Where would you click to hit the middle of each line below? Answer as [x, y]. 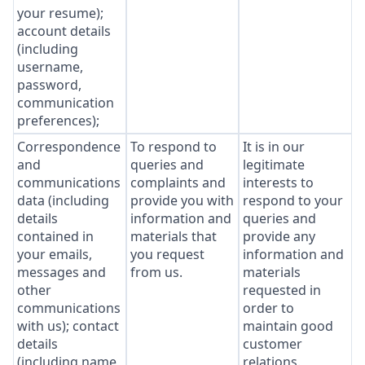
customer [273, 344]
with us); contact [68, 326]
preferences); [58, 121]
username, [50, 67]
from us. [156, 272]
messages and [62, 272]
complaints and [178, 182]
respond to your [293, 200]
